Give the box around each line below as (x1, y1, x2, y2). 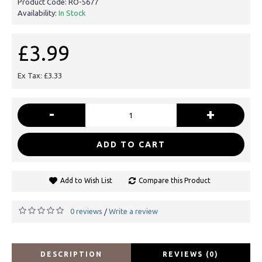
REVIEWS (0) (163, 250, 219, 258)
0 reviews (70, 206, 102, 215)
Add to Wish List (60, 176, 112, 184)
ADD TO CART (96, 139, 166, 149)
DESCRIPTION (40, 250, 102, 258)
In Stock (58, 8, 86, 17)
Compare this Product (138, 176, 211, 184)
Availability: (18, 8, 58, 17)
